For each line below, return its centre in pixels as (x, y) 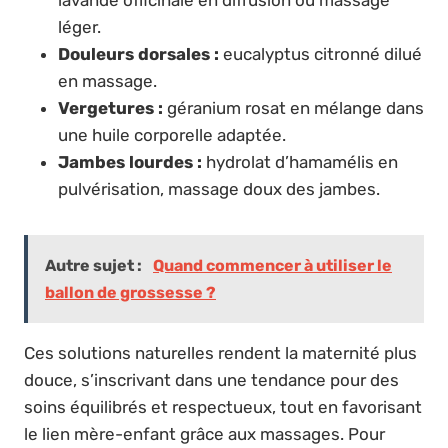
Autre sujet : (95, 266)
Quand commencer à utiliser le (272, 266)
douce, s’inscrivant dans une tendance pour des (211, 380)
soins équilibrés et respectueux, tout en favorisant (223, 407)
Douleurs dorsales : (138, 54)
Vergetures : (110, 108)
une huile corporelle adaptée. (172, 135)
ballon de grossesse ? (130, 293)
